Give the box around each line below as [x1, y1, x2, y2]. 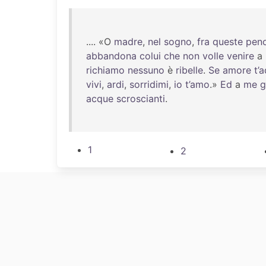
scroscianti [116, 93, 165, 104]
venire [227, 50, 254, 62]
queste [213, 36, 243, 47]
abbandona [86, 50, 137, 62]
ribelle [176, 64, 203, 76]
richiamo [86, 64, 125, 76]
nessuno [128, 64, 164, 76]
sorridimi [129, 78, 169, 90]
